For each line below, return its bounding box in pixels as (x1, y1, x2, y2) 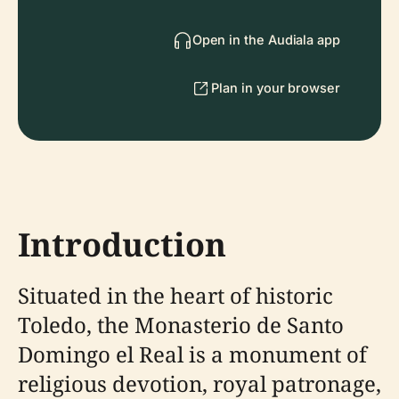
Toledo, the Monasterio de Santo (18, 310, 344, 339)
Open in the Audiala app (191, 32, 340, 47)
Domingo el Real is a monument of (18, 339, 367, 369)
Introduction (18, 223, 226, 266)
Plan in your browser (211, 80, 340, 95)
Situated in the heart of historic (18, 281, 333, 310)
